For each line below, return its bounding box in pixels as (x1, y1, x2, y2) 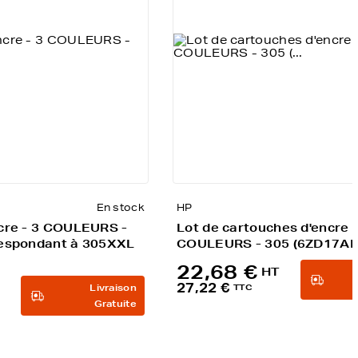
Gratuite (93, 297, 137, 310)
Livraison (89, 281, 137, 294)
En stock (96, 201, 145, 214)
